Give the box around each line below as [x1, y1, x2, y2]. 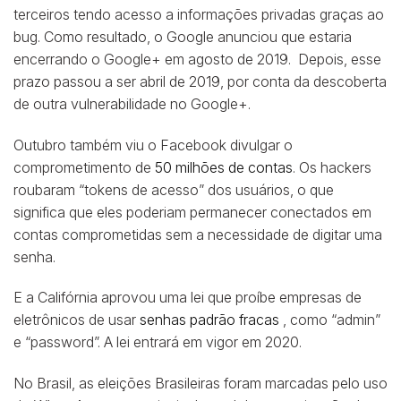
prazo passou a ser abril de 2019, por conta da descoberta [13, 72, 387, 90]
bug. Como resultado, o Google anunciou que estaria [13, 27, 352, 46]
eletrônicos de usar [13, 311, 140, 329]
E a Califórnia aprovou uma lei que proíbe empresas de [13, 288, 362, 307]
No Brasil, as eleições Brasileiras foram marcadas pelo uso [13, 374, 388, 393]
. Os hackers [293, 158, 371, 176]
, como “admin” [279, 311, 380, 329]
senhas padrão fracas [140, 311, 279, 329]
